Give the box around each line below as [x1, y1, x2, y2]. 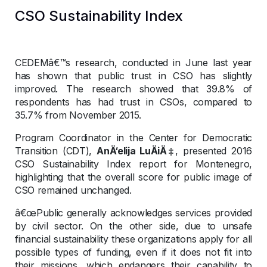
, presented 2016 [175, 145, 252, 157]
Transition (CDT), [15, 145, 97, 157]
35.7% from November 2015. [15, 109, 141, 122]
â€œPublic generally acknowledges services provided [15, 207, 252, 219]
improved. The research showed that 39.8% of [15, 83, 252, 95]
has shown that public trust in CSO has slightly [15, 70, 252, 82]
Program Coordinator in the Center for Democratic [15, 132, 252, 144]
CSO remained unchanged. [15, 184, 132, 197]
